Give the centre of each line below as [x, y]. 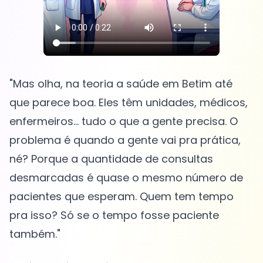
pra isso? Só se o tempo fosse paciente [114, 215]
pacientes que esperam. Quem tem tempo [122, 197]
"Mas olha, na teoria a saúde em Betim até [121, 84]
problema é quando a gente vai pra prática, [125, 140]
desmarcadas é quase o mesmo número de [126, 178]
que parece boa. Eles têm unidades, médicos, [129, 103]
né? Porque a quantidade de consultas [111, 159]
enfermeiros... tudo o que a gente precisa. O [124, 122]
